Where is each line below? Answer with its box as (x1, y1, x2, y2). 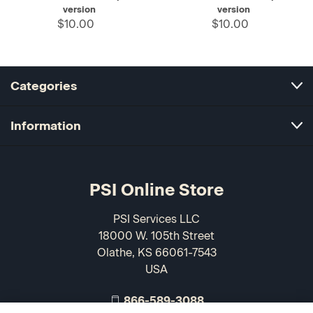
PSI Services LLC (113, 212, 200, 226)
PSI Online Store (89, 180, 224, 201)
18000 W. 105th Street (99, 229, 214, 243)
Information (10, 118, 81, 133)
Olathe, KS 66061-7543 (96, 246, 217, 260)
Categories (10, 78, 77, 94)
